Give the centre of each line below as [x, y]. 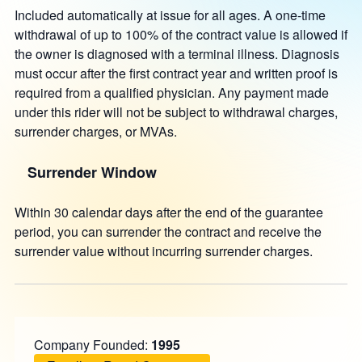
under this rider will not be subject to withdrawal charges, [176, 112]
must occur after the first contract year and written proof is [176, 73]
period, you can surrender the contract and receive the [168, 232]
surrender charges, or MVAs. [95, 131]
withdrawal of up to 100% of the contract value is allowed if [181, 34]
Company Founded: [92, 345]
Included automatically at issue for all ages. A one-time [170, 15]
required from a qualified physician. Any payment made [171, 93]
